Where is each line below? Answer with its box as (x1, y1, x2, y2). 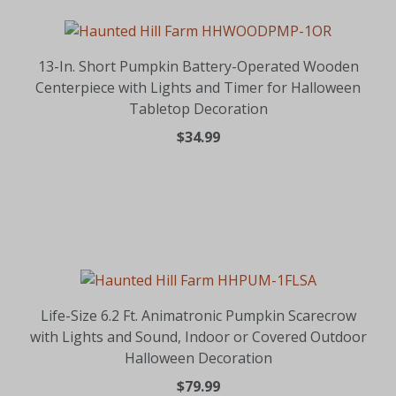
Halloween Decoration (124, 347, 272, 368)
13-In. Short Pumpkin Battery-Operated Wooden (37, 56, 359, 76)
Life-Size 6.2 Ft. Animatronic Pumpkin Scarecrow (40, 305, 356, 325)
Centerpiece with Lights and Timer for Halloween (35, 77, 361, 97)
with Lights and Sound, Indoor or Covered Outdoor (29, 326, 367, 346)
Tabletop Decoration (128, 98, 268, 118)
